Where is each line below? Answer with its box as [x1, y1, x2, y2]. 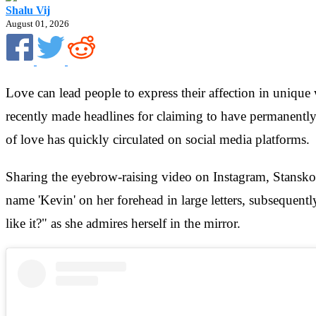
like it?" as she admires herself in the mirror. [6, 215, 241, 231]
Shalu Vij [6, 4, 50, 16]
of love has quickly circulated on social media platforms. [6, 132, 310, 147]
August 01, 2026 [6, 18, 69, 29]
